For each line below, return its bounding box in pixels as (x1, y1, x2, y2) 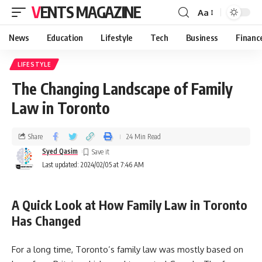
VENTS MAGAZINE (40, 2, 141, 22)
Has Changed (12, 213, 81, 229)
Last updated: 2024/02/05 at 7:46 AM (42, 160, 144, 169)
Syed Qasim (42, 147, 78, 156)
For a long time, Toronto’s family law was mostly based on (12, 243, 243, 255)
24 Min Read (126, 132, 161, 141)
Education (46, 32, 83, 43)
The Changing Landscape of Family (12, 79, 233, 98)
